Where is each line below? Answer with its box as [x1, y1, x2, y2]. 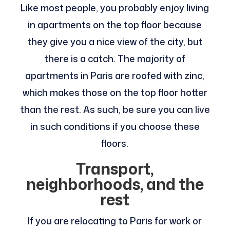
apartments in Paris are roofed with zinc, [25, 69, 205, 83]
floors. [101, 137, 129, 150]
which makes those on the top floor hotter [22, 86, 207, 100]
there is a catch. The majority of [44, 52, 186, 66]
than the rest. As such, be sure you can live [20, 103, 210, 117]
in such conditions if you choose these [30, 120, 200, 133]
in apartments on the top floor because [28, 18, 202, 32]
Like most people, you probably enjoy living [21, 1, 209, 15]
